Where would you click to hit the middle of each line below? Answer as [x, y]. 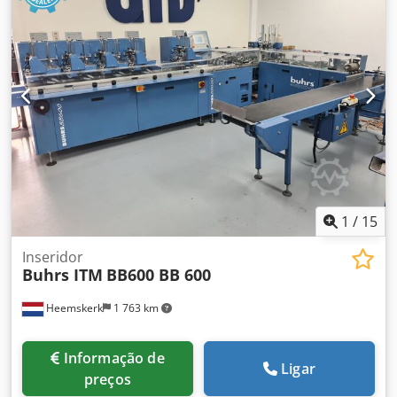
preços [108, 379]
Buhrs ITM [62, 275]
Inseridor [53, 257]
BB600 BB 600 [159, 275]
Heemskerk [73, 308]
